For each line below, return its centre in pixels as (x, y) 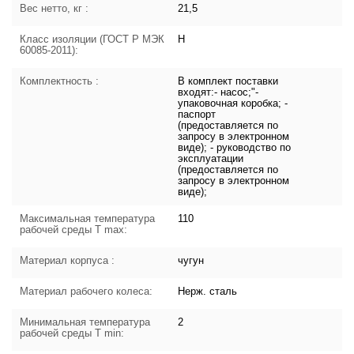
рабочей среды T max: (74, 230)
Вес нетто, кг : (55, 9)
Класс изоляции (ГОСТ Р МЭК (92, 40)
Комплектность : (60, 81)
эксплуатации (211, 159)
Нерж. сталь (208, 292)
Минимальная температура (85, 322)
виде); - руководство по (235, 148)
